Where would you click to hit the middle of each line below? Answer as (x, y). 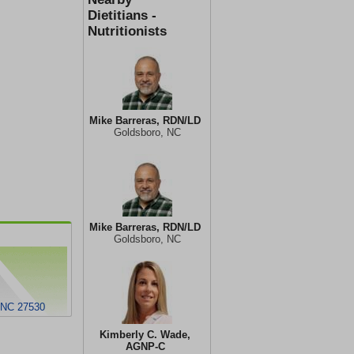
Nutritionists (127, 31)
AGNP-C (145, 346)
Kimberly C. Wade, (145, 335)
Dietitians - (122, 15)
